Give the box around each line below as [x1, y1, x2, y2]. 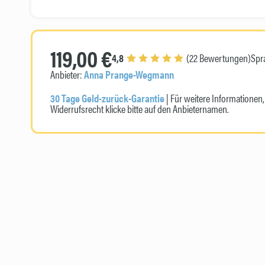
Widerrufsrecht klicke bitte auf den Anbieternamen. [50, 101, 229, 116]
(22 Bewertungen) [184, 50, 251, 65]
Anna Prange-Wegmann [84, 67, 174, 82]
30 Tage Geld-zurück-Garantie [50, 91, 164, 105]
